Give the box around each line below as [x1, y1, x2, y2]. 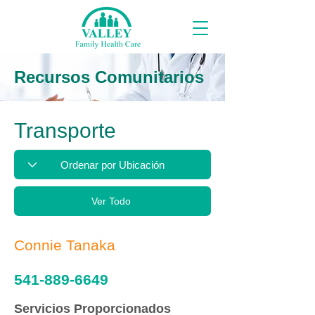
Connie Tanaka [14, 237, 115, 253]
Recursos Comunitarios [14, 67, 204, 86]
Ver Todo [91, 195, 131, 207]
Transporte [14, 119, 116, 142]
